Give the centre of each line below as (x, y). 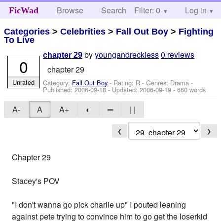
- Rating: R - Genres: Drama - (150, 82)
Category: (58, 82)
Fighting (196, 31)
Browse (70, 10)
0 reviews (178, 55)
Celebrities (83, 31)
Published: (59, 89)
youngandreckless (127, 55)
